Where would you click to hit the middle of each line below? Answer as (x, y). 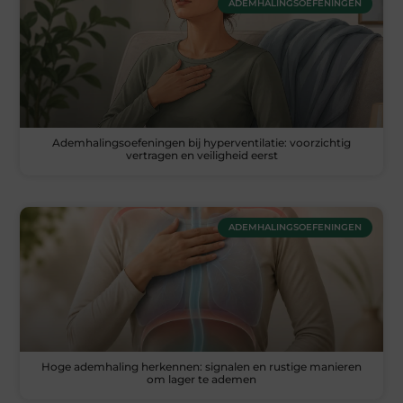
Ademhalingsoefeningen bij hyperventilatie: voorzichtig (201, 143)
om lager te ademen (201, 380)
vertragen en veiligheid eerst (201, 156)
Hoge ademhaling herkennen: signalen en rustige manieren (201, 367)
